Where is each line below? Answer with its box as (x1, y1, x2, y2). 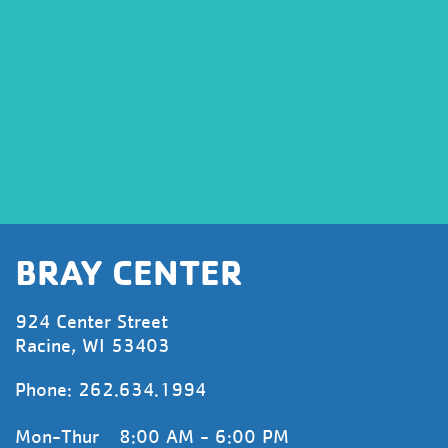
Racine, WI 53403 (15, 335, 170, 356)
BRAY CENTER (15, 248, 243, 294)
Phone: (15, 379, 78, 400)
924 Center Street (15, 311, 168, 332)
